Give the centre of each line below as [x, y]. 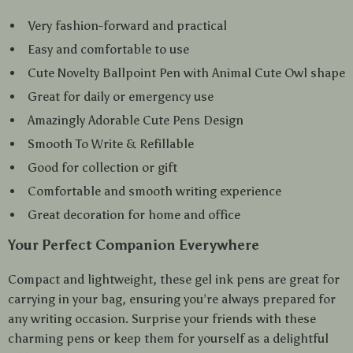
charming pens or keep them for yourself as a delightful [168, 338]
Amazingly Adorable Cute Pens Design [136, 120]
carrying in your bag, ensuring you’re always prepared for [172, 299]
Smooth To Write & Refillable [111, 144]
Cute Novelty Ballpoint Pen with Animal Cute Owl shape [186, 73]
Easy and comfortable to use [108, 49]
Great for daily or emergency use [121, 97]
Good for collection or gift [102, 167]
